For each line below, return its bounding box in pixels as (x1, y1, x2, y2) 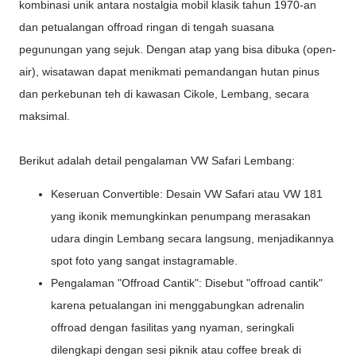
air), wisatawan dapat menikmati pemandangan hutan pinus (19, 64, 319, 78)
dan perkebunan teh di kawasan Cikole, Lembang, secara (19, 87, 309, 100)
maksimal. (19, 109, 70, 122)
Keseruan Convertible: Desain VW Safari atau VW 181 (51, 187, 323, 200)
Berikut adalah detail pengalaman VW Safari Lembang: (19, 153, 295, 167)
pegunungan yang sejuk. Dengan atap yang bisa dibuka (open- (19, 42, 336, 56)
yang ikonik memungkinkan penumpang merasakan (51, 209, 311, 222)
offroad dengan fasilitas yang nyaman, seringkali (51, 320, 294, 334)
